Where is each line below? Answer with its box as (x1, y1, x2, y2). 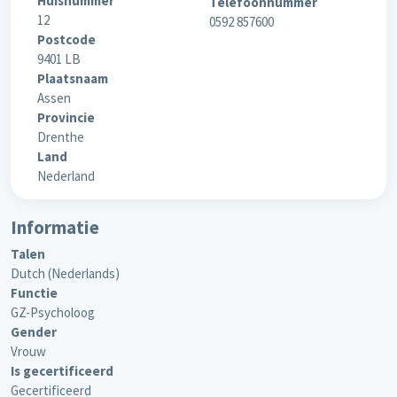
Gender (11, 323, 57, 341)
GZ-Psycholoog (11, 304, 95, 322)
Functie (11, 284, 58, 302)
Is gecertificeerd (11, 362, 113, 380)
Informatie (11, 215, 99, 240)
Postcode (37, 31, 96, 49)
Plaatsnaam (37, 70, 108, 88)
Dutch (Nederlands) (11, 265, 120, 283)
